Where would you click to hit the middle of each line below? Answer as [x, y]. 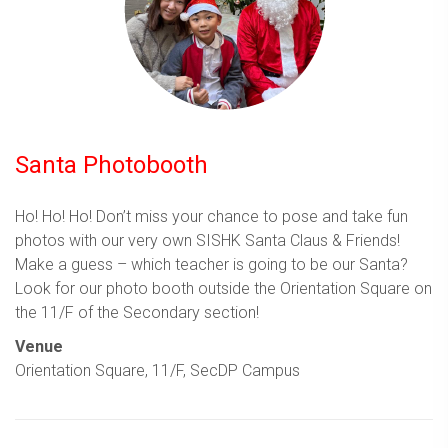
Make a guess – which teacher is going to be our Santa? [211, 264]
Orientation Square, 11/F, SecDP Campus [157, 370]
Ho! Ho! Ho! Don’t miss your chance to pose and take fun [211, 216]
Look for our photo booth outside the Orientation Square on [223, 288]
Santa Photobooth [111, 164]
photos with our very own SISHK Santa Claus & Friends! [207, 240]
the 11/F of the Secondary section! [137, 312]
